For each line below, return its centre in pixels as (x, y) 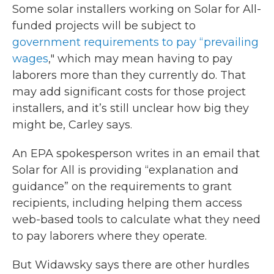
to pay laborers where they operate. (109, 236)
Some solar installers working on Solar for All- (137, 9)
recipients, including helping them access (127, 203)
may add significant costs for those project (129, 92)
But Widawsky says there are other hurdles (131, 265)
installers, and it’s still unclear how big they (131, 108)
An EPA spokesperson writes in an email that (136, 154)
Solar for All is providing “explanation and (125, 170)
